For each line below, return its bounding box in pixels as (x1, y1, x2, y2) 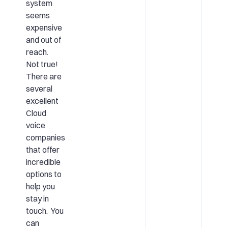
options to (25, 169, 62, 180)
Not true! (25, 59, 61, 70)
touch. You (25, 206, 64, 216)
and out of (25, 35, 61, 45)
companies (25, 132, 65, 143)
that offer (25, 145, 60, 155)
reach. (25, 47, 51, 58)
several (25, 83, 52, 94)
